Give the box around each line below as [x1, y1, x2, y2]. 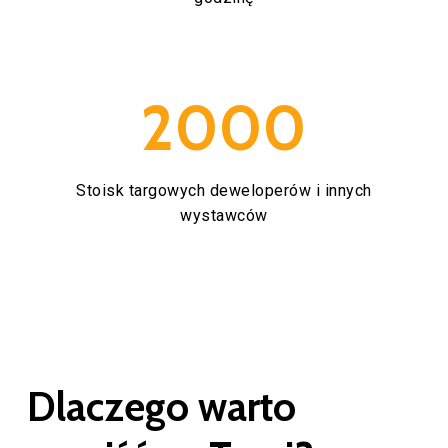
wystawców [180, 206, 268, 226]
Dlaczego [26, 382, 189, 432]
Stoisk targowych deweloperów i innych [76, 181, 372, 201]
